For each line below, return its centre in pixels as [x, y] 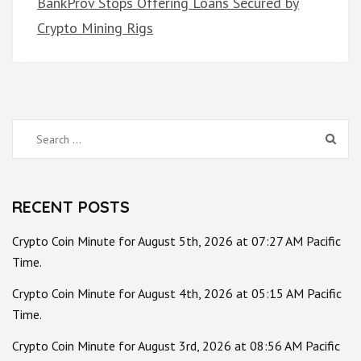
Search [44, 138]
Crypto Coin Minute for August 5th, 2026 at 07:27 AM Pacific [176, 241]
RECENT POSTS [71, 207]
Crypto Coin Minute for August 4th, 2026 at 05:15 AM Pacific [177, 294]
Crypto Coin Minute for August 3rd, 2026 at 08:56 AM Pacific [176, 345]
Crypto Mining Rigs [95, 28]
